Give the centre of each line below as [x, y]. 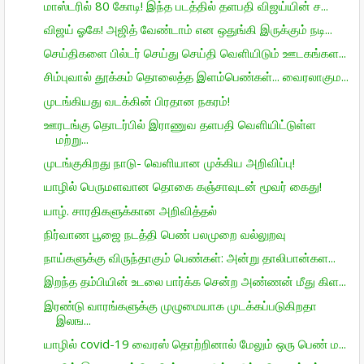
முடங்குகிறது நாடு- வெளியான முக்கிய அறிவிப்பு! [169, 162]
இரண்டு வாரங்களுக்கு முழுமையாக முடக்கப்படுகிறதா [180, 305]
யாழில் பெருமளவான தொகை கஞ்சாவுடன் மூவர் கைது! [182, 186]
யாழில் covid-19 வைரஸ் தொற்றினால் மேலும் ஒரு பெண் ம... [195, 343]
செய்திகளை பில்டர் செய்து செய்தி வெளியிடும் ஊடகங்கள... [195, 53]
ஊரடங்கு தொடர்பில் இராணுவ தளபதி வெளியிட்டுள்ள [180, 124]
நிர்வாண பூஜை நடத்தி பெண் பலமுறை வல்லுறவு [165, 234]
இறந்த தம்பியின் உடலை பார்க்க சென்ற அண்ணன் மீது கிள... [195, 282]
